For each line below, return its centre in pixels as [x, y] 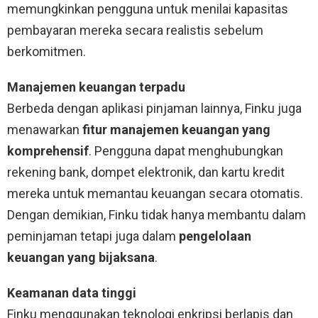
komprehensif [48, 150]
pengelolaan [215, 236]
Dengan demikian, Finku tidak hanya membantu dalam [157, 214]
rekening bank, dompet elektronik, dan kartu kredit [146, 172]
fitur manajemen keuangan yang [176, 129]
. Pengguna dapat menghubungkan [186, 150]
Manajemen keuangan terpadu [96, 87]
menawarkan [45, 129]
